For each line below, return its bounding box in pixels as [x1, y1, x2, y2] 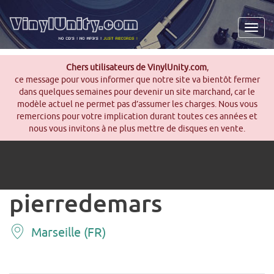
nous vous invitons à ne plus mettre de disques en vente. [29, 124, 245, 133]
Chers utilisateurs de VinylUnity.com [65, 62, 207, 72]
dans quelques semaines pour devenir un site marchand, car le [19, 87, 255, 97]
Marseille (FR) [31, 225, 106, 239]
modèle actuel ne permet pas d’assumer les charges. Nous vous [17, 99, 257, 109]
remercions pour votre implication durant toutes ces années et [17, 111, 257, 121]
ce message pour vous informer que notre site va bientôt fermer [14, 75, 260, 84]
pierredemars [9, 188, 162, 218]
